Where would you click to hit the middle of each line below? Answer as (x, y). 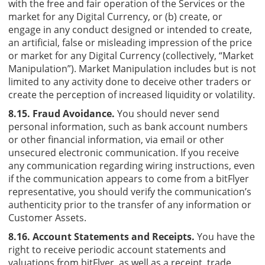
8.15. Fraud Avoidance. (62, 113)
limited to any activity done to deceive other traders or (130, 81)
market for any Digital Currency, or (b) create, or (115, 16)
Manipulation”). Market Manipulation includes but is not (132, 68)
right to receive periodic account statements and (117, 249)
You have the (225, 236)
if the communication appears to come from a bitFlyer (129, 178)
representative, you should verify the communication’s (130, 191)
